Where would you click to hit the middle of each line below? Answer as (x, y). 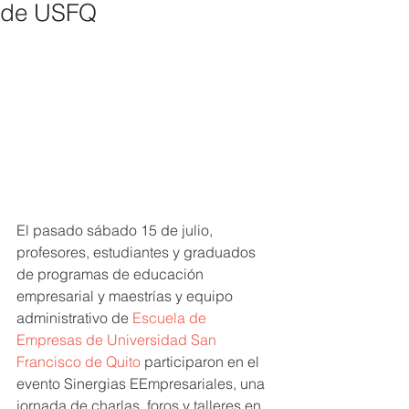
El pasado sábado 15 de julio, (116, 230)
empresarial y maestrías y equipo (126, 295)
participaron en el (202, 361)
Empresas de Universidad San (118, 339)
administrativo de (74, 317)
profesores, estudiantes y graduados (138, 252)
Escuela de (171, 317)
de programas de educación (112, 273)
